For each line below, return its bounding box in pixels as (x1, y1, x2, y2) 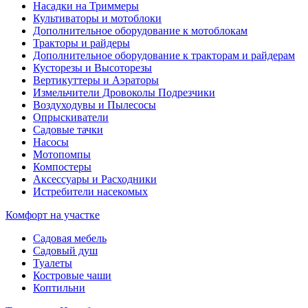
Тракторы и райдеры (33, 37, 130, 49)
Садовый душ (33, 245, 98, 257)
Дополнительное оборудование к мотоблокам (33, 25, 247, 37)
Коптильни (33, 282, 85, 294)
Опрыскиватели (33, 111, 109, 124)
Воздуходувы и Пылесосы (33, 99, 156, 111)
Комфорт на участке (5, 209, 100, 221)
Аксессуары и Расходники (33, 173, 157, 186)
